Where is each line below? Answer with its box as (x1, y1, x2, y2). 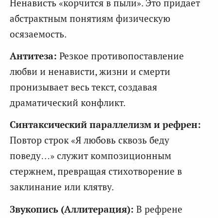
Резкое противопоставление (57, 49, 184, 62)
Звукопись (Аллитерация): (10, 202, 134, 215)
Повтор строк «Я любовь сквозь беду (10, 134, 169, 146)
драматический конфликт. (10, 96, 126, 109)
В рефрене (134, 202, 182, 215)
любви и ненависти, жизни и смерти (10, 65, 170, 77)
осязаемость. (10, 27, 67, 40)
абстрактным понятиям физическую (10, 12, 170, 24)
